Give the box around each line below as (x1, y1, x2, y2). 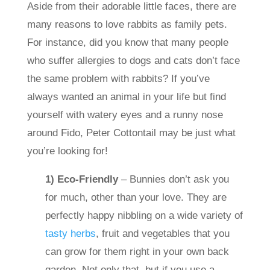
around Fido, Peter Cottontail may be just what (27, 127, 236, 139)
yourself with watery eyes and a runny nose (27, 108, 223, 121)
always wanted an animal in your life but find (27, 90, 226, 102)
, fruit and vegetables (95, 227, 190, 239)
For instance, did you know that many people (27, 36, 228, 48)
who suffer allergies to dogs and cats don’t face (27, 54, 240, 66)
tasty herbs (45, 227, 96, 239)
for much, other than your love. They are (45, 191, 227, 203)
